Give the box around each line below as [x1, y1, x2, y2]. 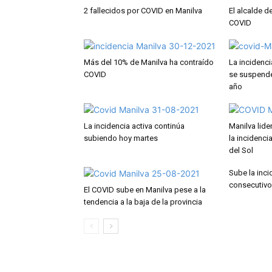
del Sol [229, 145, 253, 155]
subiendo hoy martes [84, 133, 158, 143]
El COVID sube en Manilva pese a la [84, 185, 206, 194]
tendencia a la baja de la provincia [84, 197, 202, 206]
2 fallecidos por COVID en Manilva [84, 5, 202, 15]
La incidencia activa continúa [84, 121, 185, 131]
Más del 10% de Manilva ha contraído [84, 57, 214, 67]
